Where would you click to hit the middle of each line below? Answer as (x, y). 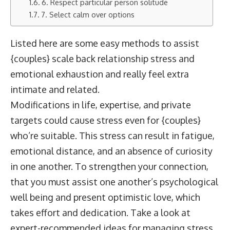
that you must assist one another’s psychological (114, 182)
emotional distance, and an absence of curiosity (111, 151)
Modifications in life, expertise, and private (101, 105)
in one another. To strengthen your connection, (109, 166)
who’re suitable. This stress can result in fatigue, (112, 136)
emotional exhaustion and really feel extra (100, 74)
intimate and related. (55, 89)
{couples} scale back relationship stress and (102, 59)
